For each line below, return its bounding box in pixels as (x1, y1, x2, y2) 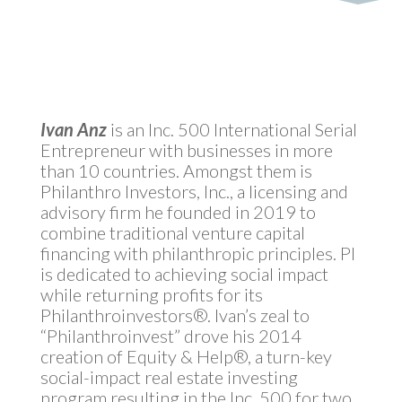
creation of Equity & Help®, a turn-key (39, 345, 332, 367)
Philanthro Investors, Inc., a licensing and (39, 180, 348, 202)
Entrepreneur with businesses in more (39, 139, 333, 161)
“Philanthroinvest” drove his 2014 (39, 325, 301, 346)
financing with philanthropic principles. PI (39, 242, 355, 264)
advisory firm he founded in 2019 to (39, 201, 316, 223)
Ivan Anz (39, 118, 107, 140)
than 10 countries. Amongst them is (39, 160, 312, 181)
